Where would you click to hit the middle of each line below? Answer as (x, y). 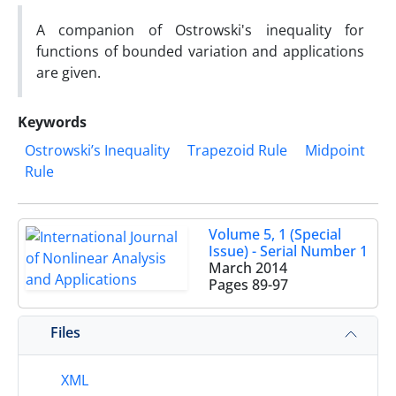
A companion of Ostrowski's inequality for (200, 30)
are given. (69, 72)
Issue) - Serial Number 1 (288, 251)
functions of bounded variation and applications (200, 51)
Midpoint (335, 150)
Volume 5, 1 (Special (275, 234)
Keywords (52, 122)
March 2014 (248, 268)
